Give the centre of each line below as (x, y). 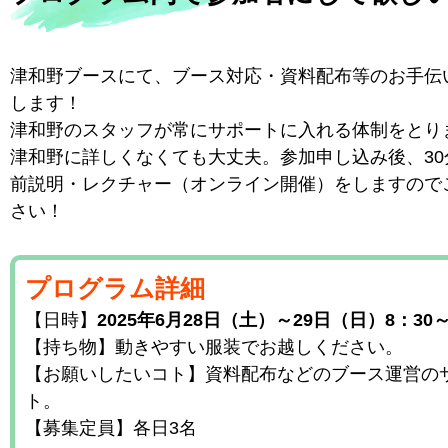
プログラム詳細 (115, 287)
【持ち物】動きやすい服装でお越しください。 (214, 346)
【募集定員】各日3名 (111, 427)
